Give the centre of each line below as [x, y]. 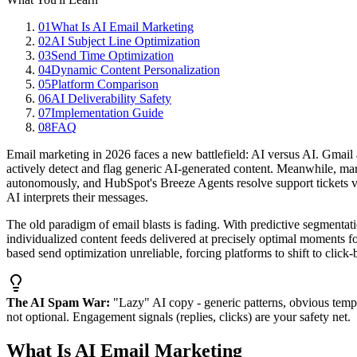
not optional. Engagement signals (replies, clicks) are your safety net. [178, 317]
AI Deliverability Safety [111, 99]
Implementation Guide [107, 113]
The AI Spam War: [58, 303]
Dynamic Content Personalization [135, 70]
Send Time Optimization [112, 56]
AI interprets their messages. [77, 198]
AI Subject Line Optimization [126, 41]
